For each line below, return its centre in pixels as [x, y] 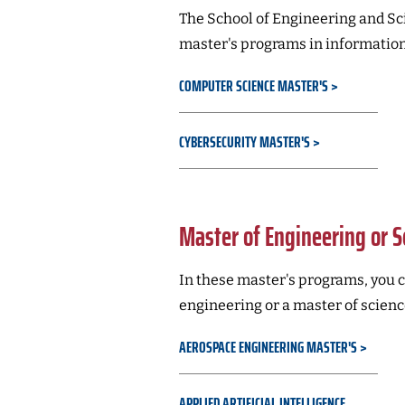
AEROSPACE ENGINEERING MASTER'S [268, 347]
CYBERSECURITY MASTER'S [244, 142]
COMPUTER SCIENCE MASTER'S [253, 86]
